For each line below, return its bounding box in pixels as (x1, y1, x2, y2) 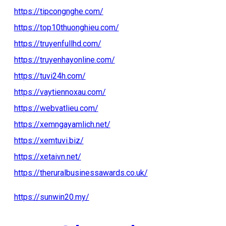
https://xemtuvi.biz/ (14, 135, 84, 145)
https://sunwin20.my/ (14, 192, 89, 202)
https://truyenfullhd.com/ (14, 38, 101, 48)
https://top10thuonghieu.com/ (14, 22, 119, 32)
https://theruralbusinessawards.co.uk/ (14, 167, 148, 178)
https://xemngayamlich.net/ (14, 119, 110, 129)
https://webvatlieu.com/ (14, 103, 98, 113)
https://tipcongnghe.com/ (14, 6, 103, 16)
